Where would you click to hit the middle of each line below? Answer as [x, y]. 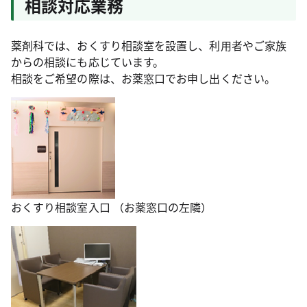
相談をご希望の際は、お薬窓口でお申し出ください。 [143, 78]
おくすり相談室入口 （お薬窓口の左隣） [112, 207]
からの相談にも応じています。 [88, 62]
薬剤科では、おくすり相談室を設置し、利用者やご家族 [149, 45]
